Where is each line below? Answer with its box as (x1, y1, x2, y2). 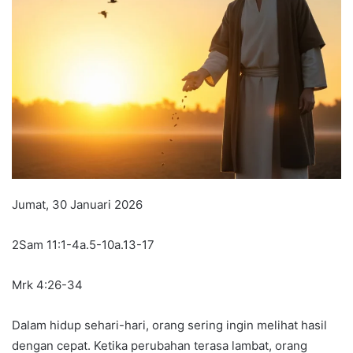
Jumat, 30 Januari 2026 (12, 196, 143, 212)
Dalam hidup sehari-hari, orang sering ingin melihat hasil (12, 317, 327, 333)
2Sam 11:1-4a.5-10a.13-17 (12, 236, 154, 252)
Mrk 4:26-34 (12, 277, 83, 292)
